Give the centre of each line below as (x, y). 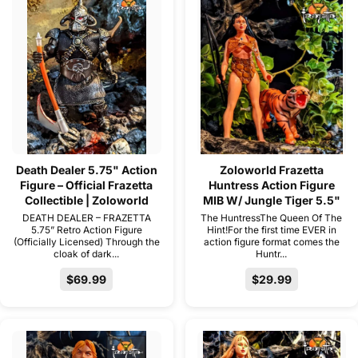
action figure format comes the (271, 242)
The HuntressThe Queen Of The (272, 218)
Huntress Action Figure (271, 185)
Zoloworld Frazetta (271, 170)
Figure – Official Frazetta (87, 185)
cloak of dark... (87, 254)
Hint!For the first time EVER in (271, 230)
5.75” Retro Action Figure (86, 230)
